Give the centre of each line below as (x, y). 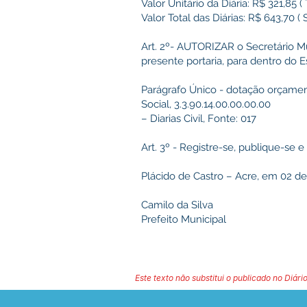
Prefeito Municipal (184, 219)
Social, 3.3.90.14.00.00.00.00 (206, 104)
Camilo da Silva (177, 205)
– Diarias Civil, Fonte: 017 (199, 119)
